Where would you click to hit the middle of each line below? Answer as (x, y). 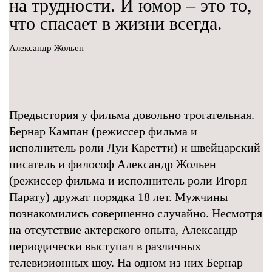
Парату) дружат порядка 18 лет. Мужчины (118, 197)
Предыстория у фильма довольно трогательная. (132, 115)
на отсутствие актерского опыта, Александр (123, 229)
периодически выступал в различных (105, 246)
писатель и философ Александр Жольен (113, 164)
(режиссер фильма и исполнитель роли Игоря (128, 180)
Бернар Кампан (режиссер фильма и (103, 131)
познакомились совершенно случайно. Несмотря (136, 213)
